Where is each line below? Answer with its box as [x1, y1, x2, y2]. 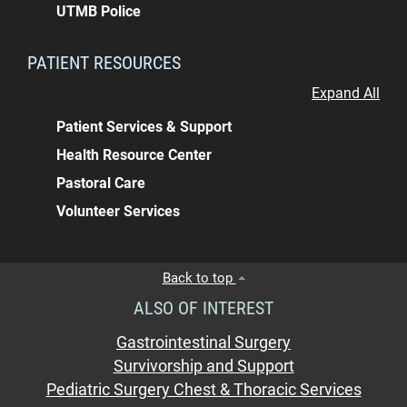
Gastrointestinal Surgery [116, 333, 291, 352]
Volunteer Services [56, 202, 181, 220]
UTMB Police [56, 2, 142, 20]
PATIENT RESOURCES [27, 51, 181, 74]
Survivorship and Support [113, 356, 294, 375]
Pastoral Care [56, 174, 146, 192]
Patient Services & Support [56, 117, 233, 135]
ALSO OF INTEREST [134, 296, 273, 319]
